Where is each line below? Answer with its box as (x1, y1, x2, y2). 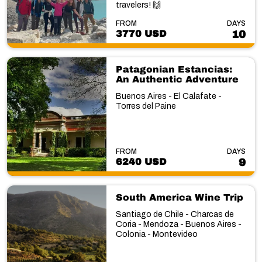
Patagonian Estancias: (115, 64, 232, 74)
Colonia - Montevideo (115, 230, 198, 239)
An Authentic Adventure (115, 74, 239, 84)
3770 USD (115, 28, 166, 39)
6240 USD (115, 157, 166, 167)
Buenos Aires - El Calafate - (115, 91, 222, 101)
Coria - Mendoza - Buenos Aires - (115, 220, 242, 229)
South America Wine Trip (115, 192, 243, 202)
